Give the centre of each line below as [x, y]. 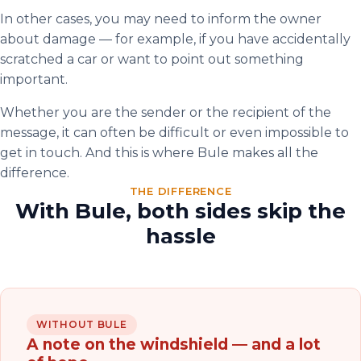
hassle [180, 236]
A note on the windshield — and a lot [174, 344]
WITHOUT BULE [82, 324]
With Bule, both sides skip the [180, 211]
